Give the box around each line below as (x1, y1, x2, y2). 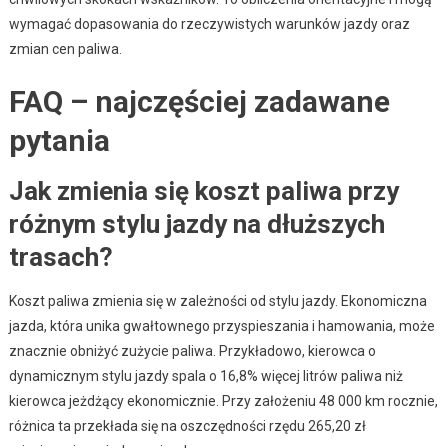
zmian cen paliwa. (8, 40, 122, 57)
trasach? (8, 241, 113, 272)
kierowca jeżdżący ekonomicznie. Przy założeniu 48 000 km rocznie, (8, 392, 438, 409)
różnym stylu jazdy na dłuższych (8, 208, 385, 239)
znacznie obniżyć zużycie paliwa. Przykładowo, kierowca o (8, 342, 376, 359)
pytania (8, 122, 110, 158)
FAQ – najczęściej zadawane (8, 83, 390, 119)
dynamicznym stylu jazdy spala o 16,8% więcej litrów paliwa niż (8, 367, 403, 384)
